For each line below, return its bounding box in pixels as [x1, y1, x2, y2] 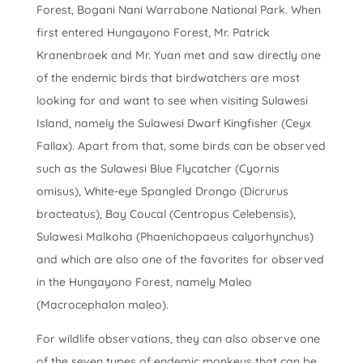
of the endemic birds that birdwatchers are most [36, 70, 300, 86]
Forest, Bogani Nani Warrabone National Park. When [36, 2, 321, 18]
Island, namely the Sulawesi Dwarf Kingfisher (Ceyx [36, 116, 311, 131]
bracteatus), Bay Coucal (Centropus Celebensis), [36, 207, 296, 222]
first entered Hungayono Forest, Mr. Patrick [36, 25, 270, 41]
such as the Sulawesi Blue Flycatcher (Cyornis [36, 161, 280, 177]
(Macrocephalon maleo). [36, 297, 169, 313]
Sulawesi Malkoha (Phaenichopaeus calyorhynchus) [36, 229, 314, 245]
